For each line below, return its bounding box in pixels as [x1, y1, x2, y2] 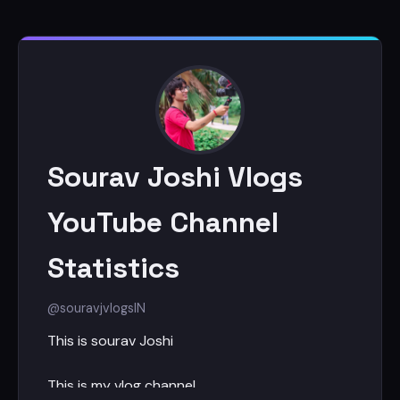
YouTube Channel [47, 204, 279, 240]
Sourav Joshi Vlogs [47, 159, 303, 195]
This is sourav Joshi [47, 331, 173, 350]
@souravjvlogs [47, 300, 134, 316]
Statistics [47, 250, 179, 286]
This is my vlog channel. [47, 376, 198, 395]
